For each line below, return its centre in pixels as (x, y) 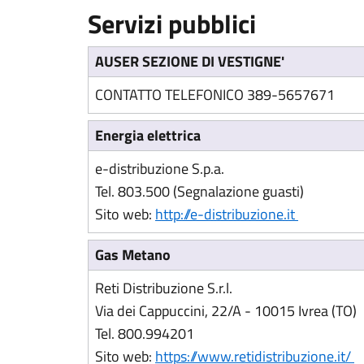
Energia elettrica (148, 135)
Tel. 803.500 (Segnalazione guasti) (199, 191)
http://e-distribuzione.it (227, 214)
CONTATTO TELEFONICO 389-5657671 (215, 95)
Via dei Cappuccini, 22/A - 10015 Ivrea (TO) (226, 311)
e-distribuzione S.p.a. (160, 169)
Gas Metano (133, 255)
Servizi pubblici (172, 24)
